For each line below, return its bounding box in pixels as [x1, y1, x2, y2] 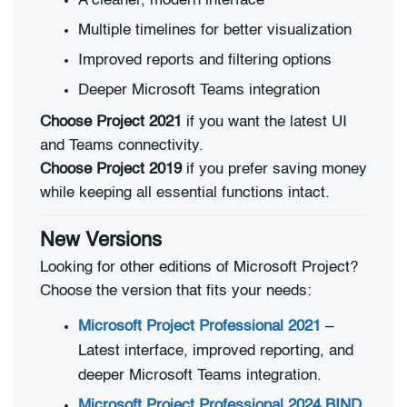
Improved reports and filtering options [78, 52, 332, 68]
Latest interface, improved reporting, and [78, 342, 353, 359]
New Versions [40, 231, 162, 252]
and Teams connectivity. [40, 138, 203, 154]
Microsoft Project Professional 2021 [78, 318, 321, 334]
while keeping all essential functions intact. [40, 185, 330, 202]
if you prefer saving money [182, 162, 367, 178]
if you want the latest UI [182, 114, 347, 131]
